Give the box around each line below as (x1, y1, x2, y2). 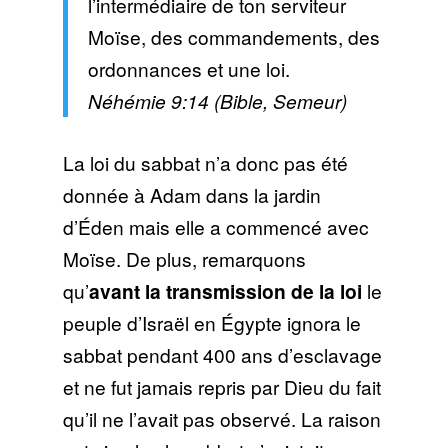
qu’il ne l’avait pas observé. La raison (62, 405, 381, 433)
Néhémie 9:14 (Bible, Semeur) (87, 87, 347, 115)
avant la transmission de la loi (88, 277, 362, 306)
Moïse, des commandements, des (87, 23, 380, 51)
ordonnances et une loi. (87, 55, 290, 83)
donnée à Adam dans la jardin (62, 181, 321, 209)
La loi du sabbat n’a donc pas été (62, 149, 348, 177)
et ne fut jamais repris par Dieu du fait (62, 373, 381, 401)
